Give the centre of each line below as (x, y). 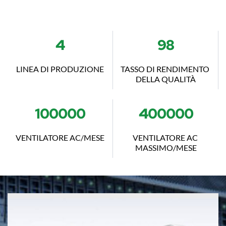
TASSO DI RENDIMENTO (165, 69)
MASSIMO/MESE (166, 147)
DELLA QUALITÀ (165, 79)
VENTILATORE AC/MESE (60, 137)
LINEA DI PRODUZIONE (60, 69)
